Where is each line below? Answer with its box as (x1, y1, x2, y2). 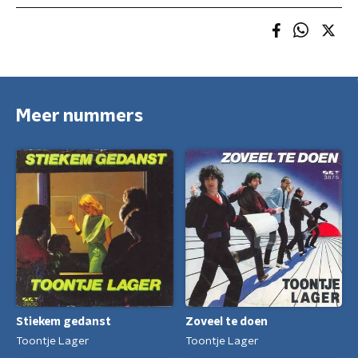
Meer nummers (16, 107, 143, 125)
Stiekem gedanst (16, 316, 111, 328)
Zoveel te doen (185, 316, 268, 328)
